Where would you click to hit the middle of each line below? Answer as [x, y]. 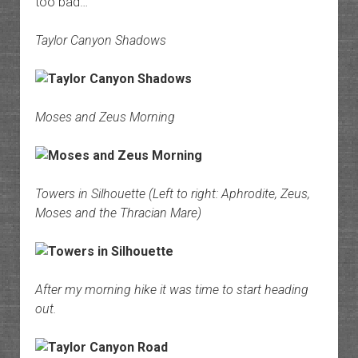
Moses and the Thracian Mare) [118, 213]
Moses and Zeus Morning [105, 117]
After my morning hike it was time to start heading [171, 290]
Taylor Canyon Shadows [100, 41]
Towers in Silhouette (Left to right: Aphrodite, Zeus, [172, 194]
